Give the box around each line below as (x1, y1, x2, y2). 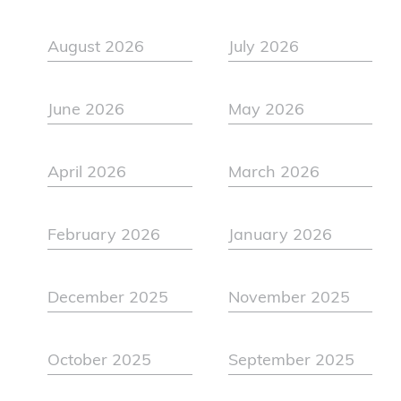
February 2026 (47, 227, 161, 245)
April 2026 (47, 165, 127, 183)
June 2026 (47, 102, 125, 120)
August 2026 (47, 39, 145, 57)
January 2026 (227, 227, 332, 245)
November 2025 (227, 290, 350, 308)
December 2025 (47, 290, 169, 308)
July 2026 (227, 39, 299, 57)
